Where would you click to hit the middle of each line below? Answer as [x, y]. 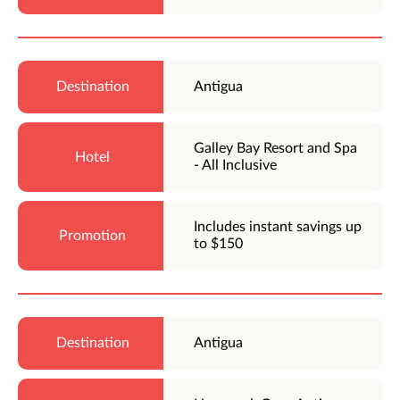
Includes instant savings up [278, 227]
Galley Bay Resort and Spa [276, 149]
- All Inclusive [236, 166]
